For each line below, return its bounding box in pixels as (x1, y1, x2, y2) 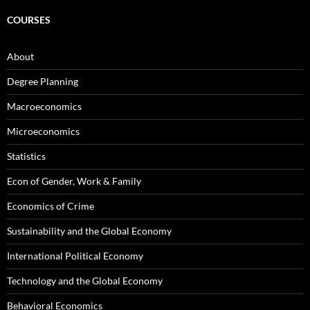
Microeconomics (7, 125, 80, 137)
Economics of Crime (7, 200, 94, 212)
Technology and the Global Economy (7, 275, 163, 286)
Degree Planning (7, 75, 78, 87)
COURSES (7, 14, 51, 26)
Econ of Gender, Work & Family (7, 175, 141, 187)
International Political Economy (7, 250, 143, 262)
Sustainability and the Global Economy (7, 225, 172, 237)
